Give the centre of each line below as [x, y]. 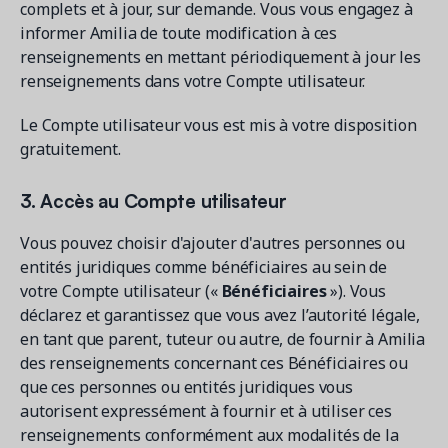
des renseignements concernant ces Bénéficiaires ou [214, 363]
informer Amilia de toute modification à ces [179, 33]
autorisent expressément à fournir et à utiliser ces [206, 411]
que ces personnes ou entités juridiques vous [186, 387]
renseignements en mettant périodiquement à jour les [220, 57]
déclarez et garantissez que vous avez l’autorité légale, [220, 315]
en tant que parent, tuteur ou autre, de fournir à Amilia [223, 339]
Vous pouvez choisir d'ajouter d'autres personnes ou [212, 243]
